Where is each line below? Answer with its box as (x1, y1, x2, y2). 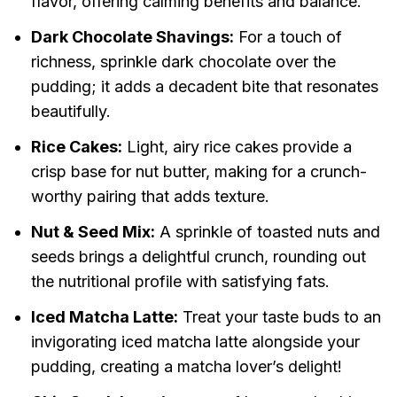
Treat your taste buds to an (177, 307, 381, 327)
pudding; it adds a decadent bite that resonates (30, 77, 378, 97)
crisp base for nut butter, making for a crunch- (30, 162, 367, 182)
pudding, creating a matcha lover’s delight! (30, 357, 342, 377)
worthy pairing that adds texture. (30, 187, 269, 206)
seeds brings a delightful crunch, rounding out (30, 247, 366, 267)
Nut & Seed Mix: (30, 222, 155, 242)
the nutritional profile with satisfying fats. (30, 272, 330, 292)
